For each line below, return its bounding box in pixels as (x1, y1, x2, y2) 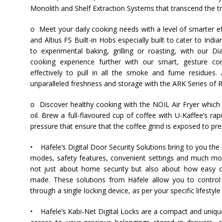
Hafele (40, 207, 61, 216)
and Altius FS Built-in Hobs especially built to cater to (30, 35, 204, 45)
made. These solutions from (30, 175, 128, 184)
